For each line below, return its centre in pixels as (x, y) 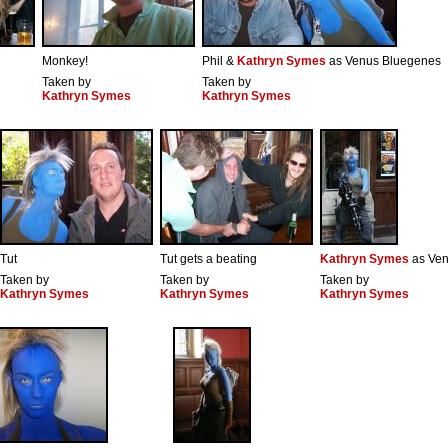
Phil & (219, 61)
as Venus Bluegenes (383, 61)
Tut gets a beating (208, 259)
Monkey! (65, 61)
